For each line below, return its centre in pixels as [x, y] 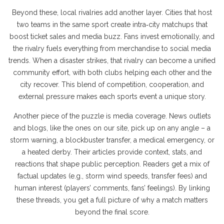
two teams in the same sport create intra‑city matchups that [112, 24]
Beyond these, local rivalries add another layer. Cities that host [112, 12]
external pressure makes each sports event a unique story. [112, 96]
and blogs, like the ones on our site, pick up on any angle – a [112, 128]
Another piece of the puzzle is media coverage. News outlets [112, 116]
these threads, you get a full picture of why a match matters [112, 200]
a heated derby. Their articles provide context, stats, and [112, 152]
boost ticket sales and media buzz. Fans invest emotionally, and [112, 36]
